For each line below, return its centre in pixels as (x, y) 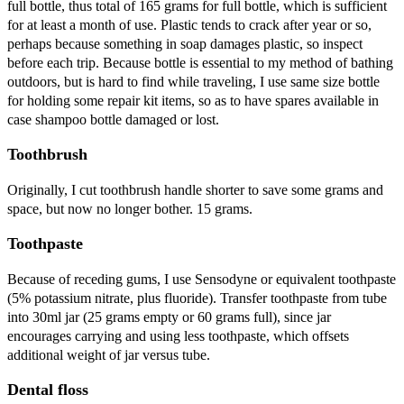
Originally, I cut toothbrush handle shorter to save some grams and (195, 189)
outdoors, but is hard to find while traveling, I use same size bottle (193, 81)
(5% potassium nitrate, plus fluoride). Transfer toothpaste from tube (197, 298)
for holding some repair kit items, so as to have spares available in (193, 100)
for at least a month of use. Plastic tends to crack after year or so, (189, 24)
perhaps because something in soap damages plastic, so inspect (185, 43)
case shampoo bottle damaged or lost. (113, 119)
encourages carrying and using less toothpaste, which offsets (178, 335)
